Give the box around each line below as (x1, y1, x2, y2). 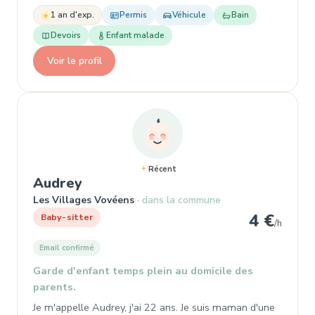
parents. (33, 280, 76, 294)
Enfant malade (106, 30, 165, 41)
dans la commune (142, 193, 221, 207)
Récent (148, 164, 176, 174)
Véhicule (172, 9, 206, 20)
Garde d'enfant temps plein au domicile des (33, 264, 253, 278)
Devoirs (51, 30, 81, 41)
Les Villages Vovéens (33, 193, 134, 207)
